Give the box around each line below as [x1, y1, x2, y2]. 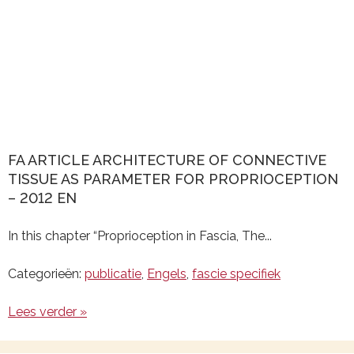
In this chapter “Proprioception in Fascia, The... [8, 228, 272, 243]
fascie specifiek [192, 266, 281, 281]
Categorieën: [8, 266, 85, 281]
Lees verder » [8, 304, 87, 319]
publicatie [85, 266, 141, 281]
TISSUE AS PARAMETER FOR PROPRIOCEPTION [8, 171, 338, 187]
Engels [147, 266, 186, 281]
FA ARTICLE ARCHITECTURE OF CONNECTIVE [8, 152, 326, 168]
